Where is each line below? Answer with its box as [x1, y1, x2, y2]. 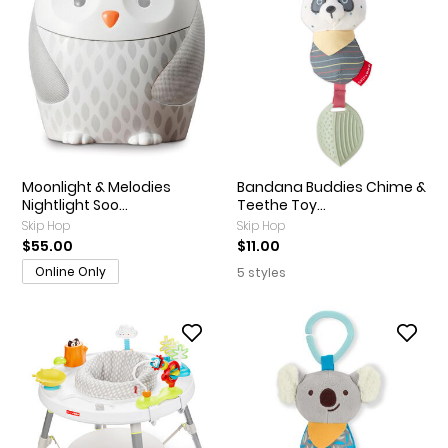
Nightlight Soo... [22, 194, 128, 215]
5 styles [237, 263, 289, 281]
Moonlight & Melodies [22, 176, 171, 197]
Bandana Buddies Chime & [237, 176, 426, 197]
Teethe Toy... [237, 194, 326, 215]
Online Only [35, 262, 106, 280]
